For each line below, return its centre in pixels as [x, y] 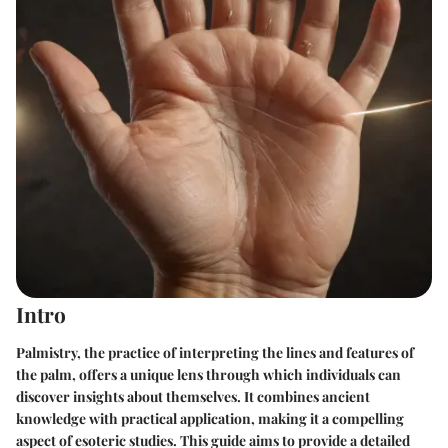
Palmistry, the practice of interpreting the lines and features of [215, 352]
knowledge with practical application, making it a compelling [210, 418]
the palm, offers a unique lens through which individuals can [208, 374]
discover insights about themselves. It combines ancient [193, 396]
